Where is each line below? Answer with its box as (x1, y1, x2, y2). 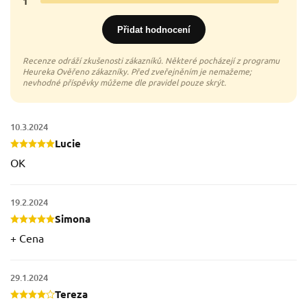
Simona (55, 212, 90, 226)
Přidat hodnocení (116, 24, 191, 35)
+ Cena (10, 231, 44, 245)
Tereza (55, 287, 88, 302)
